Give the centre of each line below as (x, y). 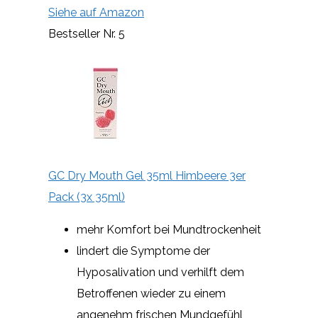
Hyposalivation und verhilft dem (160, 272)
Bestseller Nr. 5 (87, 33)
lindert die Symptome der (143, 251)
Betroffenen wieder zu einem (151, 293)
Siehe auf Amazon (96, 12)
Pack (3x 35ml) (87, 197)
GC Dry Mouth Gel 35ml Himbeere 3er (147, 175)
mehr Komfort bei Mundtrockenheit (169, 229)
